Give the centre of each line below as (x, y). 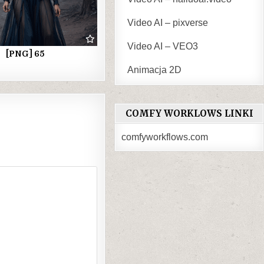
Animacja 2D (155, 70)
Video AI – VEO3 (163, 47)
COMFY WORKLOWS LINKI (189, 114)
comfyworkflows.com (165, 137)
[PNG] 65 (25, 53)
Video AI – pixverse (168, 23)
